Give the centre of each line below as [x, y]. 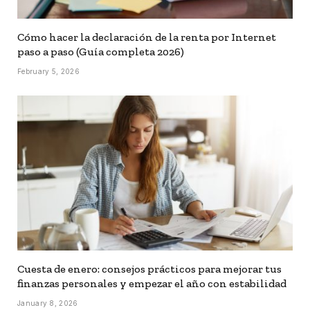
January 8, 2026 [48, 303]
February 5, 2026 [48, 72]
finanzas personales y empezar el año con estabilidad [152, 283]
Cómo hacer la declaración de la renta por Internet [147, 37]
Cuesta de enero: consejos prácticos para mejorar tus [149, 269]
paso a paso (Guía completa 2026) [101, 52]
